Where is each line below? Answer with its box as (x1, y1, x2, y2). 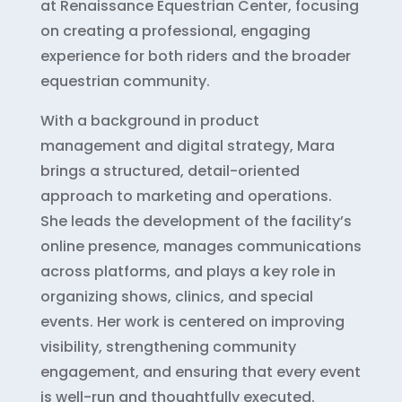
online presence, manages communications (39, 235, 362, 257)
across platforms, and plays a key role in (39, 260, 336, 282)
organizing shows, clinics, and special (39, 285, 313, 307)
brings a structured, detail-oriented (39, 160, 300, 181)
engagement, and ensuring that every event (39, 361, 361, 382)
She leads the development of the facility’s (39, 210, 352, 232)
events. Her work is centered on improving (39, 310, 345, 332)
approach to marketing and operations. (39, 185, 332, 206)
